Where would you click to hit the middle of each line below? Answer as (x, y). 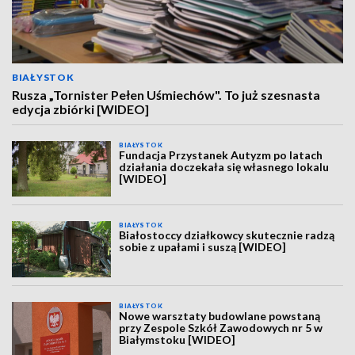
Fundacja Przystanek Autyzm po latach (221, 155)
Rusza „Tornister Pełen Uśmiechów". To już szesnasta (166, 95)
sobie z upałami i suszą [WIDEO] (203, 247)
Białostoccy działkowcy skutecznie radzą (227, 235)
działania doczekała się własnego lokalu (224, 167)
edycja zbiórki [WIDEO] (80, 109)
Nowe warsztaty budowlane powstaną (220, 315)
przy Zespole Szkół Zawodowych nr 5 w (221, 327)
